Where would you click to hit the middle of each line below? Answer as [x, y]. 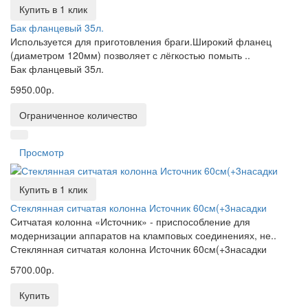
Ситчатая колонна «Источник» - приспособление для [130, 221]
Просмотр [42, 152]
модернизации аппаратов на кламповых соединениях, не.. [143, 235]
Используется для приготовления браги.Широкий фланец [141, 41]
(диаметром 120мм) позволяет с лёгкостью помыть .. [130, 55]
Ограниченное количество [78, 115]
